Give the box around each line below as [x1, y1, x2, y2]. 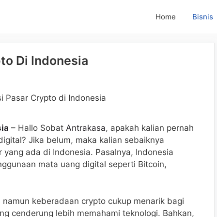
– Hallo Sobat [9, 123, 66, 133]
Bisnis [192, 12, 213, 21]
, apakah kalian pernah [106, 123, 194, 133]
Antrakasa [66, 123, 106, 133]
